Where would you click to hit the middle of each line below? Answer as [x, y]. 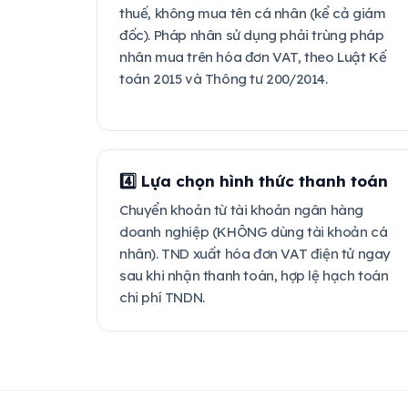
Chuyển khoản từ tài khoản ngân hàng [241, 210]
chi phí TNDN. [162, 297]
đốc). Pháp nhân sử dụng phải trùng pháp [252, 35]
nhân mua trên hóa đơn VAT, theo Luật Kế [253, 57]
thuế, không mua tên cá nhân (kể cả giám [253, 13]
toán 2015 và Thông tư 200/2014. [224, 79]
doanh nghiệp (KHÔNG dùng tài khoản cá [254, 232]
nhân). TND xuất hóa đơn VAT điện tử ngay [255, 254]
